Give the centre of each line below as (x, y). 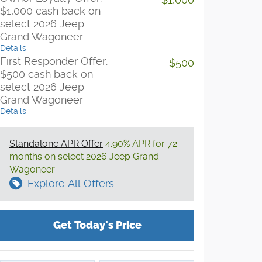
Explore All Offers (71, 183)
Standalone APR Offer (56, 143)
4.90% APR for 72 (140, 143)
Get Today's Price (97, 225)
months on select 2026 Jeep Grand (84, 156)
